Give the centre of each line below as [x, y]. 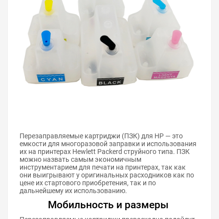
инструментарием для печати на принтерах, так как [103, 167]
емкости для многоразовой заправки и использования [108, 144]
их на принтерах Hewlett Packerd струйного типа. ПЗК [105, 152]
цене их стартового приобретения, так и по [88, 183]
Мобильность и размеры [108, 205]
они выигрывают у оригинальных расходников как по [107, 175]
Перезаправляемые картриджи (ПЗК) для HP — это [101, 136]
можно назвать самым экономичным [80, 159]
